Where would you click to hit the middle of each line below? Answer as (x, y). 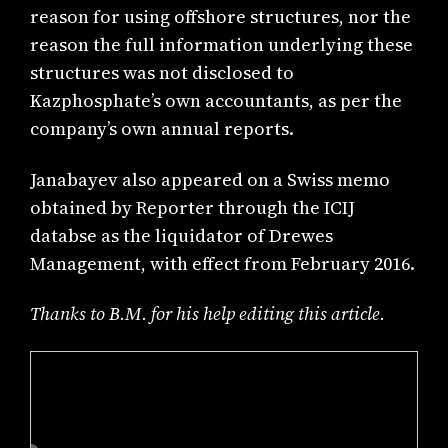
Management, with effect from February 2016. (223, 263)
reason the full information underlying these (222, 45)
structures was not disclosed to (162, 73)
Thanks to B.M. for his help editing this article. (208, 314)
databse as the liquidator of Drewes (182, 235)
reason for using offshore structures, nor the (221, 17)
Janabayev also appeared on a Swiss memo (210, 179)
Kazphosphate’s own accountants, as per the (216, 101)
